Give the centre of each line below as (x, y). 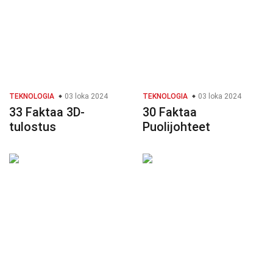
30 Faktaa (170, 112)
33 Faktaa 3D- (47, 112)
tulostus (33, 127)
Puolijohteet (176, 127)
